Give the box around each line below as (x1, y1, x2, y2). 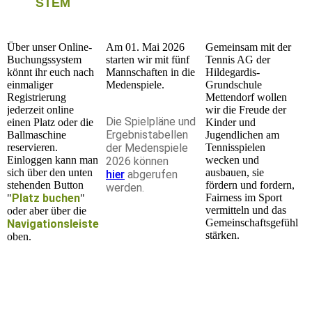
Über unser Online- (7, 40, 92, 53)
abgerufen (125, 167, 178, 181)
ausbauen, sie (205, 166, 264, 178)
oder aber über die (7, 204, 86, 217)
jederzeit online (7, 103, 74, 116)
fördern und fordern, (205, 178, 295, 191)
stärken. (205, 228, 242, 241)
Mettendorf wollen (205, 91, 287, 103)
